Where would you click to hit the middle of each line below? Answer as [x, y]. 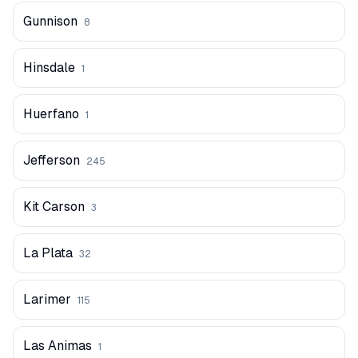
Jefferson [52, 160]
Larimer [47, 299]
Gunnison [50, 21]
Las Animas [58, 346]
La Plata [48, 253]
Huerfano [51, 114]
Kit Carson [54, 207]
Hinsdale [49, 68]
